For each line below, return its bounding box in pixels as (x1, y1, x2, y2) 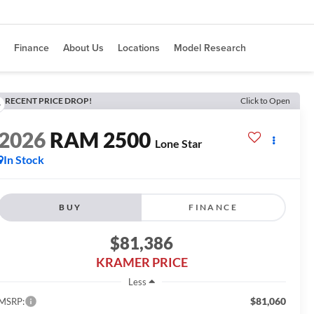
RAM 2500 (49, 127, 151, 153)
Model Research (174, 41, 246, 55)
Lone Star (154, 137, 203, 151)
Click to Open (240, 95, 290, 106)
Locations (118, 41, 160, 55)
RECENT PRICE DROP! (4, 95, 92, 106)
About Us (63, 41, 104, 55)
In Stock (3, 153, 44, 167)
